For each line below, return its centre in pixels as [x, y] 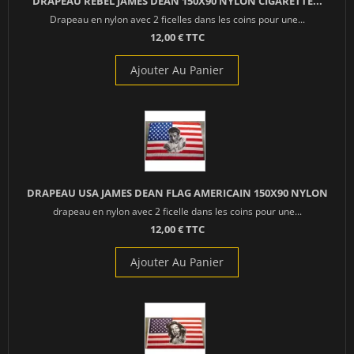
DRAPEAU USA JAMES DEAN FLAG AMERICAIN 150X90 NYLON [177, 192]
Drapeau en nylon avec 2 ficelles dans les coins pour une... [177, 19]
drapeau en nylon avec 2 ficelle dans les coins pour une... [177, 211]
